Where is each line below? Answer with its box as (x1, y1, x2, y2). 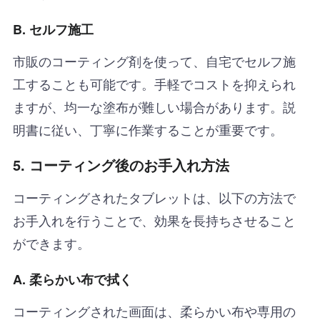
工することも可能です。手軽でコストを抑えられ (12, 74, 296, 93)
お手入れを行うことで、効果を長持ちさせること (12, 210, 296, 229)
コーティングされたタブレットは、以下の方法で (12, 187, 296, 206)
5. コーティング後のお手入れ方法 (12, 154, 229, 175)
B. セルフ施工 (12, 19, 94, 39)
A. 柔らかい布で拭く (12, 270, 132, 289)
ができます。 (12, 233, 90, 252)
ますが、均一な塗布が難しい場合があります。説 (12, 96, 296, 116)
